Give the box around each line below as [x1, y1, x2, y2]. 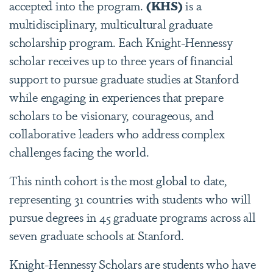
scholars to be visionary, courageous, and [9, 105, 214, 124]
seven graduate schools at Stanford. [9, 225, 187, 244]
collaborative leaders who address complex [9, 124, 225, 142]
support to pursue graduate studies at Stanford [9, 69, 239, 87]
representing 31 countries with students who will [9, 189, 251, 207]
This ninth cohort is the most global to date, [9, 171, 227, 189]
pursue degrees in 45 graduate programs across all [9, 207, 256, 225]
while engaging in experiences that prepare [9, 87, 224, 105]
